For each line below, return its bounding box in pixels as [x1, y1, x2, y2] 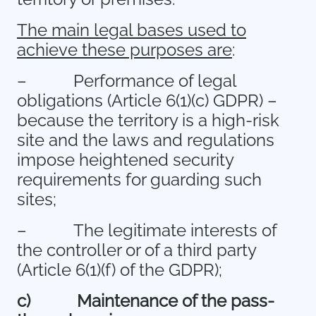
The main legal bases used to [17, 20, 246, 40]
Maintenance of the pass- [77, 291, 274, 311]
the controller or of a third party [17, 240, 256, 260]
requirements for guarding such [17, 169, 262, 190]
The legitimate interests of [73, 220, 276, 241]
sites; [17, 189, 56, 209]
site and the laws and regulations [17, 130, 274, 150]
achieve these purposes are [17, 39, 232, 60]
